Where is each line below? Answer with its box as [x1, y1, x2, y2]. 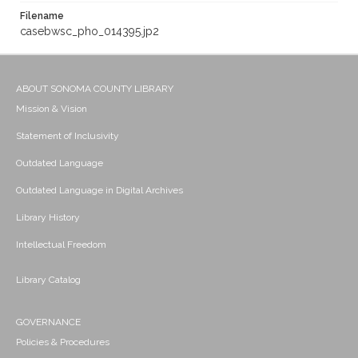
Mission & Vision [16, 103, 87, 115]
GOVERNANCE [16, 316, 81, 328]
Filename [20, 10, 64, 22]
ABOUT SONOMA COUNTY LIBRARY [16, 83, 173, 95]
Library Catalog [16, 274, 81, 286]
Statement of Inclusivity [16, 130, 119, 142]
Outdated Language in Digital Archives [16, 185, 183, 197]
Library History [16, 212, 80, 224]
